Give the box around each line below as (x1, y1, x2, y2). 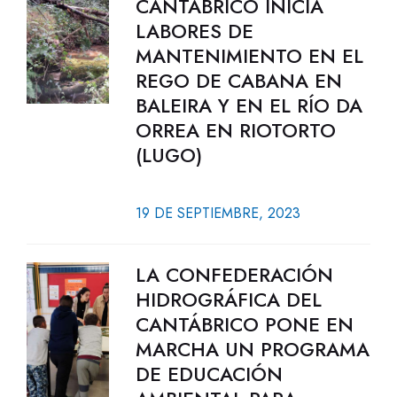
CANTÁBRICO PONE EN (135, 310, 354, 339)
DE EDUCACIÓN (135, 360, 283, 388)
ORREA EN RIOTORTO (135, 116, 336, 144)
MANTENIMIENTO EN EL (135, 42, 363, 70)
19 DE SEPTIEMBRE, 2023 (135, 203, 300, 223)
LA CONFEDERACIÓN (135, 261, 333, 289)
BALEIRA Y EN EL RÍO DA (135, 91, 362, 120)
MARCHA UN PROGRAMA (135, 335, 370, 363)
